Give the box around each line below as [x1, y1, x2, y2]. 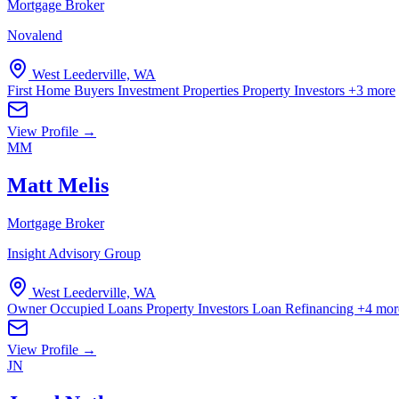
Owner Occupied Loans [7, 300, 146, 316]
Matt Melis [7, 173, 109, 197]
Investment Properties [118, 82, 242, 98]
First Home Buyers [7, 82, 118, 98]
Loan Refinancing [252, 300, 357, 316]
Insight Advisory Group [7, 245, 141, 261]
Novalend [7, 27, 62, 43]
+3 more [348, 82, 395, 98]
